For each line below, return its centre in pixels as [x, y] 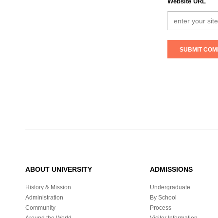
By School [163, 198]
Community [40, 208]
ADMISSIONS [171, 170]
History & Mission [48, 188]
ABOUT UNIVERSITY [59, 170]
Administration [44, 198]
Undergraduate [170, 188]
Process [161, 208]
